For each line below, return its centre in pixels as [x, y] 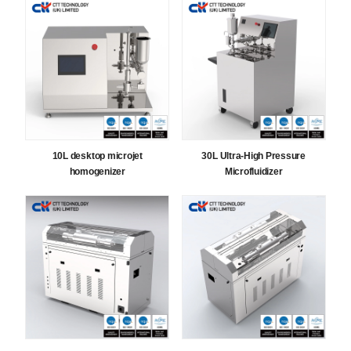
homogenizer [97, 172]
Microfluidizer [253, 172]
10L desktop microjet [97, 156]
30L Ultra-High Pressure [253, 156]
